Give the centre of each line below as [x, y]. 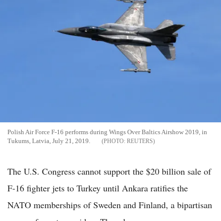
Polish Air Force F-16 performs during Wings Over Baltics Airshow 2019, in [107, 132]
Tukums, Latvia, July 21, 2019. [50, 141]
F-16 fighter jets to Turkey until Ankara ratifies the [98, 188]
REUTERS [140, 141]
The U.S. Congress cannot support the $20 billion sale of [109, 171]
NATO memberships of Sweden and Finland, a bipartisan [110, 205]
